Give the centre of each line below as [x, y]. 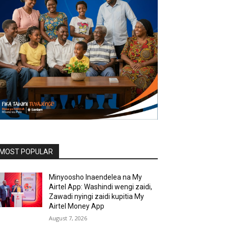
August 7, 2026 [68, 218]
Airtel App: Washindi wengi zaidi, [101, 187]
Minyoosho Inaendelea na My [96, 177]
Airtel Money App [77, 206]
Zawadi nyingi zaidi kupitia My [97, 196]
